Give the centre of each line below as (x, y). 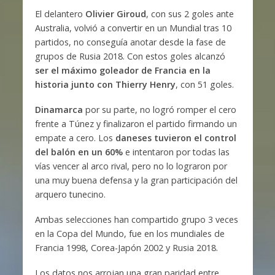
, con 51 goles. (206, 85)
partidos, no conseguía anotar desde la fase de (130, 42)
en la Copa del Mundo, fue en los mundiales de (130, 234)
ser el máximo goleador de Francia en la (122, 71)
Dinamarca (59, 110)
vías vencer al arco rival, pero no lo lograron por (131, 166)
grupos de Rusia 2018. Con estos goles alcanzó (130, 56)
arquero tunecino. (71, 195)
